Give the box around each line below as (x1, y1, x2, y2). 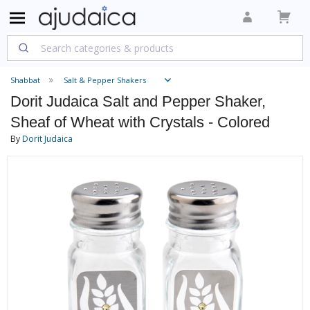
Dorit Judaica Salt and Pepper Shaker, (10, 93, 266, 110)
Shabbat (10, 75, 40, 85)
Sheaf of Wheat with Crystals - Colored (10, 113, 270, 131)
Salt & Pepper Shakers (64, 75, 146, 85)
